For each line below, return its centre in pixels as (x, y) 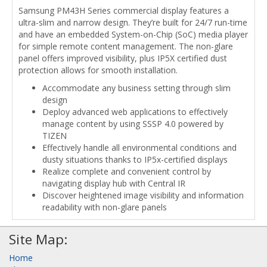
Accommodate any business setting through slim (136, 88)
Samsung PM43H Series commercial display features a (124, 10)
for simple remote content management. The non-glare (126, 46)
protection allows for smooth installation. (98, 70)
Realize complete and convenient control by (127, 171)
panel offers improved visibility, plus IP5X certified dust (123, 58)
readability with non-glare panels (105, 207)
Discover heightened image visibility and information (143, 195)
